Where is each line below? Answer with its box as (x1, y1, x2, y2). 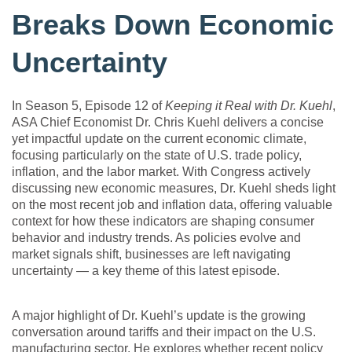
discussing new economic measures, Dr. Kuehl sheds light (12, 181, 335, 196)
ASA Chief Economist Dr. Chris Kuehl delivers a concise (12, 115, 324, 130)
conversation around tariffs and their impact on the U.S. (12, 325, 316, 339)
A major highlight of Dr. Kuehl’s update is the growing (12, 309, 306, 323)
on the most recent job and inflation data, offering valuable (12, 198, 332, 212)
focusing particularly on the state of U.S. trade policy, (12, 148, 302, 163)
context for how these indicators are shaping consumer (12, 214, 314, 229)
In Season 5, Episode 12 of (12, 99, 165, 113)
